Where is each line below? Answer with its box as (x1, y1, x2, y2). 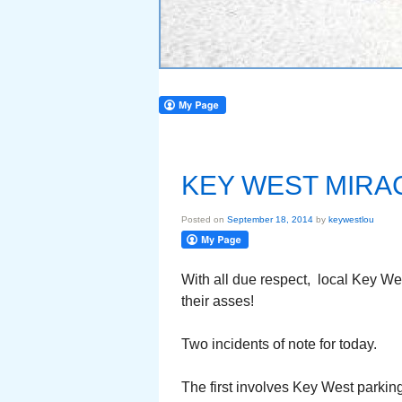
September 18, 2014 (227, 214, 313, 224)
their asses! (181, 293, 254, 309)
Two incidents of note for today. (181, 336, 377, 352)
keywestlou (328, 214, 374, 224)
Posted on (181, 214, 227, 224)
